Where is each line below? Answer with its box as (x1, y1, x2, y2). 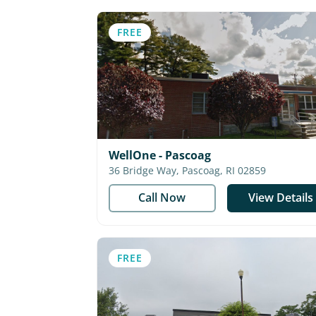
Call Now (138, 190, 186, 205)
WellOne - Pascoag (109, 147, 211, 163)
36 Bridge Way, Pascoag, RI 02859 (182, 164, 266, 177)
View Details (248, 190, 313, 205)
